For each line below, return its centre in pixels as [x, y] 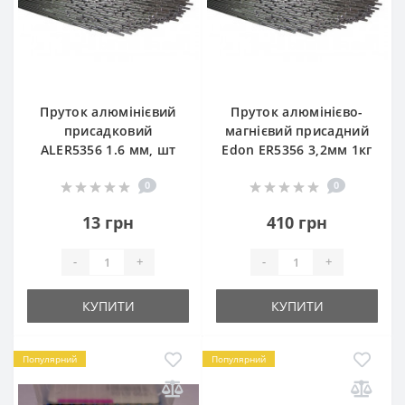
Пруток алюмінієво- [297, 111]
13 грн [108, 222]
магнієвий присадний [297, 130]
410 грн [297, 222]
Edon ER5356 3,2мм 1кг [297, 149]
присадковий [108, 130]
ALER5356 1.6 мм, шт [108, 149]
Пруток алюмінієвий [108, 111]
